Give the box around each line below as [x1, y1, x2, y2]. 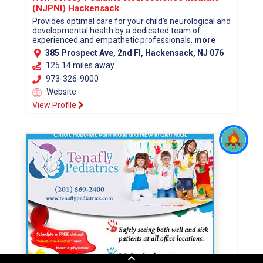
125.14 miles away [46, 60, 114, 70]
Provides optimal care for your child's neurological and [32, 16, 231, 26]
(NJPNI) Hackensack [32, 2, 119, 14]
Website [45, 87, 76, 97]
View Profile [32, 100, 78, 110]
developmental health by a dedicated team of [32, 25, 201, 35]
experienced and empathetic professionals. [32, 35, 194, 45]
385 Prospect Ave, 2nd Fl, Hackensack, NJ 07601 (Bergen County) [45, 48, 224, 58]
